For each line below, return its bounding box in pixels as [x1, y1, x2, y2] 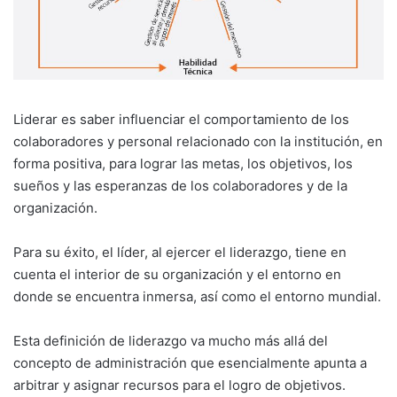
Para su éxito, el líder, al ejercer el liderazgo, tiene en [13, 243, 346, 261]
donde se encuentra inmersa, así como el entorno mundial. [13, 287, 381, 305]
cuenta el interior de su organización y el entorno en [13, 265, 341, 283]
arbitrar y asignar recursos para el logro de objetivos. [13, 376, 346, 393]
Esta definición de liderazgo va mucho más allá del [13, 331, 328, 349]
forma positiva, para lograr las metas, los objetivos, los [13, 154, 353, 172]
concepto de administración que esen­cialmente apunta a [13, 354, 367, 371]
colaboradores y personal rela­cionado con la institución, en [13, 132, 383, 150]
